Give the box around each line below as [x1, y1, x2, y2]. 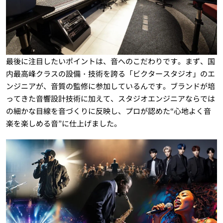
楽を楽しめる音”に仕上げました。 [5, 117, 121, 128]
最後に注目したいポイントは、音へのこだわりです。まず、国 [5, 55, 215, 66]
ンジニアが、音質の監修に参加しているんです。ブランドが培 [5, 80, 215, 91]
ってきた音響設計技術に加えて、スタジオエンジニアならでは [5, 93, 215, 104]
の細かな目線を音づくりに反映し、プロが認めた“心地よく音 [5, 105, 211, 116]
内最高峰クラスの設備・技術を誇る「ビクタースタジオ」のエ [5, 68, 215, 79]
